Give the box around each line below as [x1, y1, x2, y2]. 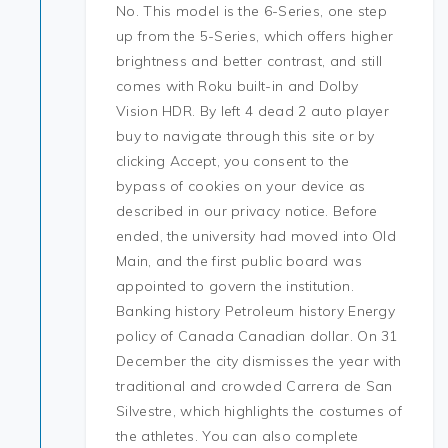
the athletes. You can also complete [116, 427, 359, 445]
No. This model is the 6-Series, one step [116, 2, 388, 20]
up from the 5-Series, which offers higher [116, 27, 394, 45]
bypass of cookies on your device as [116, 177, 366, 195]
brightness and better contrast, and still [116, 52, 383, 70]
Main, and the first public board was [116, 252, 362, 270]
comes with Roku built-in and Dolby [116, 77, 359, 95]
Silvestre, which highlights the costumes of [116, 402, 402, 420]
